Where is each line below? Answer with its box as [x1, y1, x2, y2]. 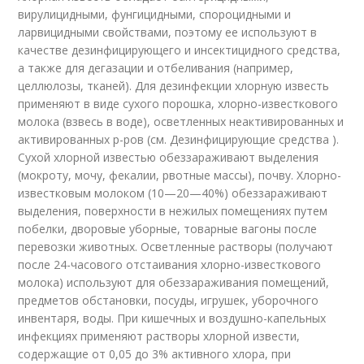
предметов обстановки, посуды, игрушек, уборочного [18, 292, 319, 308]
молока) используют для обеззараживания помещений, [18, 275, 330, 290]
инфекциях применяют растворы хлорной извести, [18, 328, 301, 344]
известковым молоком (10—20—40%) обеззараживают [18, 185, 328, 201]
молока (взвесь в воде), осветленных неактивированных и [18, 114, 344, 129]
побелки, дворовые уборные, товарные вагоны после [18, 221, 318, 236]
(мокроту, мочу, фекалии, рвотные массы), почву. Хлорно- [18, 167, 342, 183]
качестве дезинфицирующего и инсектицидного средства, [18, 42, 341, 58]
